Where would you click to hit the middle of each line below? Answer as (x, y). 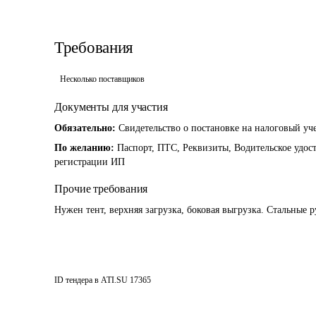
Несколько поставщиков (102, 79)
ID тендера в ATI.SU (91, 280)
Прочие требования (101, 189)
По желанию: (86, 148)
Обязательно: (86, 128)
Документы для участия (111, 107)
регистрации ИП (90, 162)
